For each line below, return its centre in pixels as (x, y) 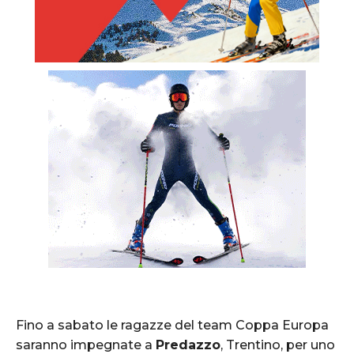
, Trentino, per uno (278, 345)
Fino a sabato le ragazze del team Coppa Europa (172, 325)
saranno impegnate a (86, 345)
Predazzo (188, 345)
